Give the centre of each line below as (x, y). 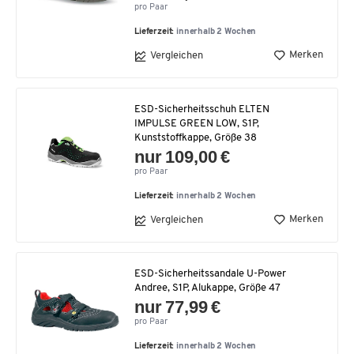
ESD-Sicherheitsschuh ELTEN (202, 109)
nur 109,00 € (183, 156)
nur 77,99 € (178, 307)
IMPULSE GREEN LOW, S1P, (197, 123)
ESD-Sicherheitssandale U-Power (210, 273)
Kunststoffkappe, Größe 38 (196, 137)
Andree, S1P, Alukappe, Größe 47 (207, 288)
